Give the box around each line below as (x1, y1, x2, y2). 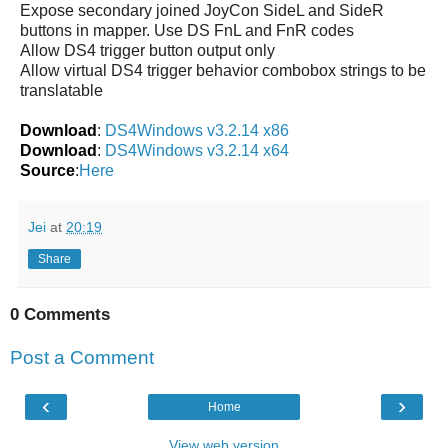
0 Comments (10, 304, 110, 324)
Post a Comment (10, 347, 154, 369)
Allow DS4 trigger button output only (20, 41, 275, 59)
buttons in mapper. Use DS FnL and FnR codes (20, 21, 354, 39)
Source (20, 161, 75, 179)
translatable (20, 81, 103, 99)
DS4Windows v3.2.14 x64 (105, 141, 289, 159)
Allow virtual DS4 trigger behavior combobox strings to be (20, 61, 426, 79)
